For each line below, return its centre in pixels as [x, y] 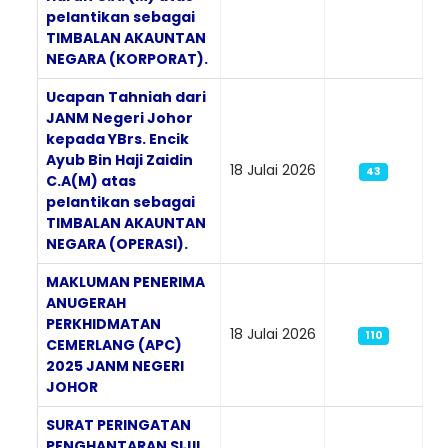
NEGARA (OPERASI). [117, 243]
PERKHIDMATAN [103, 323]
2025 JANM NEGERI [115, 365]
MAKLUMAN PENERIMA [125, 281]
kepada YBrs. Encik [117, 138]
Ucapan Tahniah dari [126, 96]
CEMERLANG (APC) [114, 344]
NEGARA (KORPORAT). [127, 58]
